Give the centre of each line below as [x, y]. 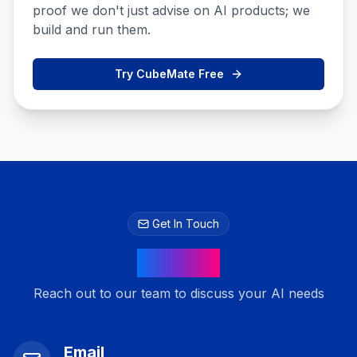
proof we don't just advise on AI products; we [171, 10]
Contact [178, 263]
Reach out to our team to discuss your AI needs [178, 293]
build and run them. [92, 29]
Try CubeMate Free [169, 74]
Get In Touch [186, 224]
